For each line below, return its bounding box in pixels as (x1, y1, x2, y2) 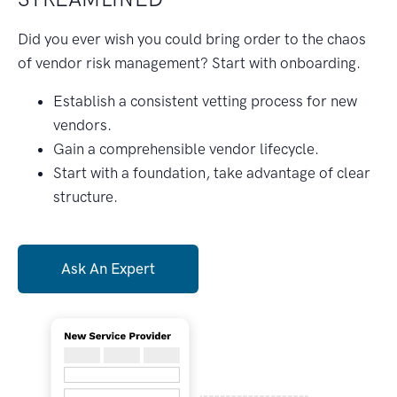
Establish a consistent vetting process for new (53, 91, 357, 110)
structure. (53, 187, 118, 206)
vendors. (53, 115, 112, 134)
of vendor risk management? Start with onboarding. (18, 53, 361, 72)
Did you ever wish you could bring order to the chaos (18, 29, 366, 48)
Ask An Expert (61, 259, 155, 277)
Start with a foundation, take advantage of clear (53, 163, 370, 182)
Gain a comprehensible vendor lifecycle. (53, 139, 319, 158)
